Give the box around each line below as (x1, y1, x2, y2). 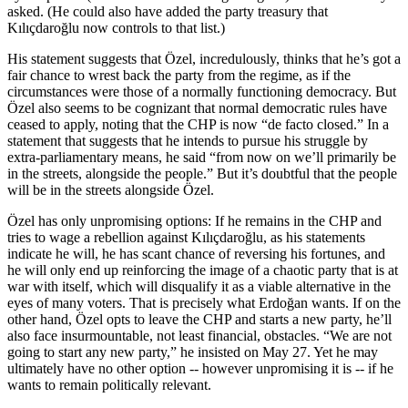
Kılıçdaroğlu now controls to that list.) (7, 19, 225, 36)
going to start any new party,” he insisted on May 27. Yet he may (7, 343, 378, 360)
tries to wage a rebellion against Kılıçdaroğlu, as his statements (7, 229, 365, 245)
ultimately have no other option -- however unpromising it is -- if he (7, 360, 393, 376)
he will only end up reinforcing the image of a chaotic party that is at (7, 261, 398, 278)
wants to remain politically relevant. (7, 376, 211, 393)
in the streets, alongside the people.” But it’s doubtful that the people (7, 165, 397, 181)
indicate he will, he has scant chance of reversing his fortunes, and (7, 245, 385, 261)
